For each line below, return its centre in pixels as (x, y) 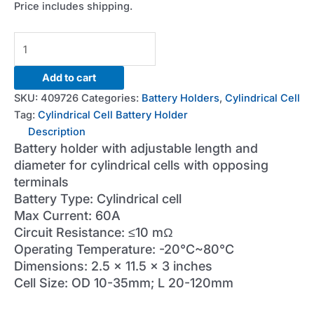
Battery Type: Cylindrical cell (98, 198)
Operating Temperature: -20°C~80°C (124, 249)
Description (57, 131)
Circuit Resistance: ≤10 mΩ (94, 232)
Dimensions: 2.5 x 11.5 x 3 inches (113, 266)
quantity (33, 124)
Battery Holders (180, 98)
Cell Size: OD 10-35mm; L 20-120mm (124, 282)
